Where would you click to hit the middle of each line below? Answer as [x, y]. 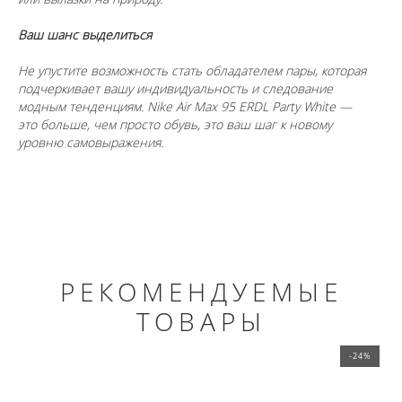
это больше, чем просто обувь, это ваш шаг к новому [175, 125]
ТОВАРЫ [201, 322]
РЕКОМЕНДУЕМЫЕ [201, 292]
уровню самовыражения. [91, 143]
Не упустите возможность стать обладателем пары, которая [192, 71]
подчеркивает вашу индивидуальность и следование [175, 89]
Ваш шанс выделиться [85, 35]
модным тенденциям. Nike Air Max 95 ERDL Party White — [185, 107]
